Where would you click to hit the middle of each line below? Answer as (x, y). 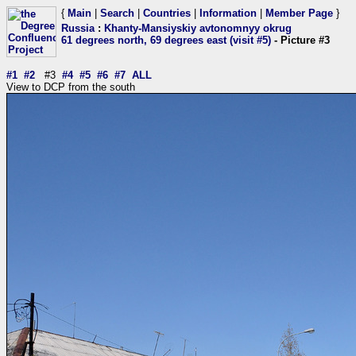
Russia (78, 28)
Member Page (299, 13)
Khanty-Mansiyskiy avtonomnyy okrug (198, 28)
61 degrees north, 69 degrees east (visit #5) (166, 40)
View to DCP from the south (71, 87)
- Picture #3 (300, 40)
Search (117, 13)
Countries (167, 13)
